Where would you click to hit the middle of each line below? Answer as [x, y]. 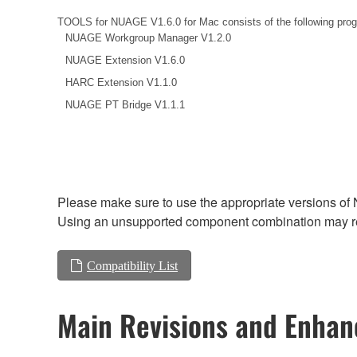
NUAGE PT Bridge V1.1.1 [125, 104]
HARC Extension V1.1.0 [121, 82]
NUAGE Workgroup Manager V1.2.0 [148, 37]
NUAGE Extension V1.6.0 [125, 60]
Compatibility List [132, 265]
